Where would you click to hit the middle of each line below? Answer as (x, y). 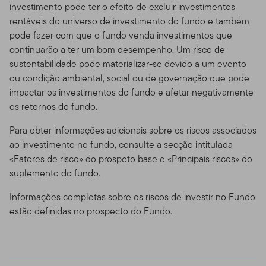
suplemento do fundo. (55, 173)
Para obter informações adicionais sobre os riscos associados (133, 130)
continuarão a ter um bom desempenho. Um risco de (117, 49)
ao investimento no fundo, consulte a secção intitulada (121, 144)
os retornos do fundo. (53, 106)
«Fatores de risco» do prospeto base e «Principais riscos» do (131, 159)
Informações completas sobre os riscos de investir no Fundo (132, 197)
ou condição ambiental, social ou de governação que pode (129, 78)
